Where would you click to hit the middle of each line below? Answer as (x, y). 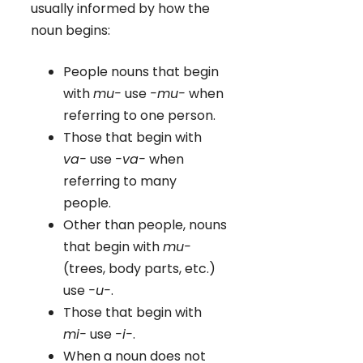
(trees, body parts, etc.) (139, 268)
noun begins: (70, 30)
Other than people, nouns (145, 224)
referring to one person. (139, 115)
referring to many (120, 181)
